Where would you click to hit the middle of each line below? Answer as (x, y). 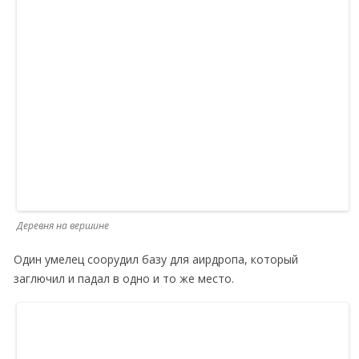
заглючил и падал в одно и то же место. (124, 278)
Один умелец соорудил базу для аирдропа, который (156, 259)
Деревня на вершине (63, 226)
